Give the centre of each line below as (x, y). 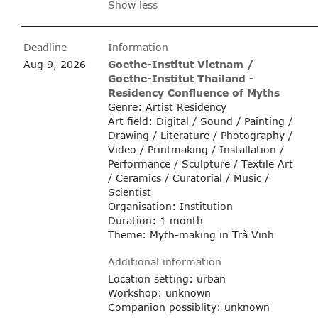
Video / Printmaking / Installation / (196, 149)
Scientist (129, 192)
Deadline (45, 47)
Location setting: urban (166, 278)
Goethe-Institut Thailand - (181, 78)
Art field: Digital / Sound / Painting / (200, 121)
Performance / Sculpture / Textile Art (200, 163)
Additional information (164, 261)
